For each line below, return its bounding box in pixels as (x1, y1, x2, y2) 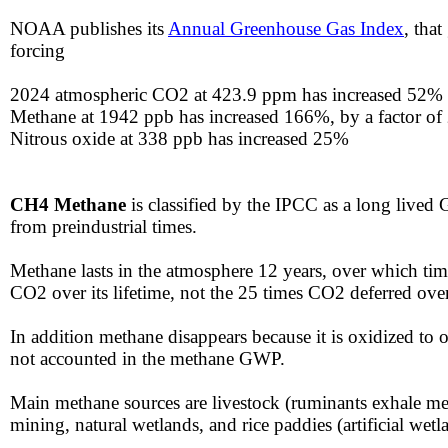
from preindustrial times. (10, 216, 197, 237)
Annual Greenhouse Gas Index (168, 18, 404, 39)
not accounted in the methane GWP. (10, 348, 285, 369)
